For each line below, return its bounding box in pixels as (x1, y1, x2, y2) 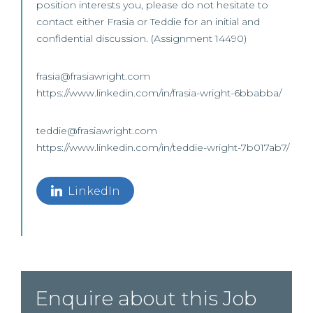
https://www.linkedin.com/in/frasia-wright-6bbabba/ (36, 87, 282, 99)
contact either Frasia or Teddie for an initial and (36, 15, 260, 28)
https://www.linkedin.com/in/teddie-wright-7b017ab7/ (36, 141, 289, 154)
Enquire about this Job (35, 286, 256, 310)
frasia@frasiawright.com (36, 70, 153, 82)
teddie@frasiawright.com (36, 124, 160, 137)
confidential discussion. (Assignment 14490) (36, 32, 247, 45)
